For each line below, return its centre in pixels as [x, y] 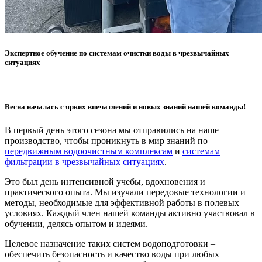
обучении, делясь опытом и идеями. [76, 223]
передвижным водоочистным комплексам [89, 151]
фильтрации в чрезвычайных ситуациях [85, 161]
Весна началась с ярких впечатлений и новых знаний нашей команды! [125, 107]
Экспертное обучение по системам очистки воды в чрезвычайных [117, 53]
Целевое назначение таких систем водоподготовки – [110, 243]
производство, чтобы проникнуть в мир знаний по [106, 140]
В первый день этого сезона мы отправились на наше [112, 130]
